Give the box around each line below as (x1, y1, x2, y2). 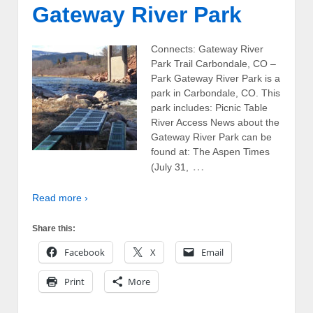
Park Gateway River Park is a (151, 73, 280, 85)
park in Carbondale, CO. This (151, 87, 280, 99)
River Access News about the (151, 117, 279, 129)
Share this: (32, 223, 75, 233)
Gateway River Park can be (151, 131, 272, 143)
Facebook (64, 245, 105, 259)
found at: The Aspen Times (151, 146, 270, 158)
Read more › (32, 191, 88, 203)
